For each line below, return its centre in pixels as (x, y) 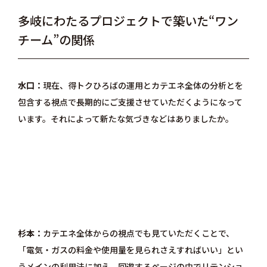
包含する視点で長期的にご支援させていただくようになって (130, 102)
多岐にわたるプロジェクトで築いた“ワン (128, 21)
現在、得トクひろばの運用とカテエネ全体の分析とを (143, 86)
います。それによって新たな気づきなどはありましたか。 (125, 119)
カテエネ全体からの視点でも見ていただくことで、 (138, 233)
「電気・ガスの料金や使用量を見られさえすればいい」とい (130, 250)
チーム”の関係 (56, 40)
